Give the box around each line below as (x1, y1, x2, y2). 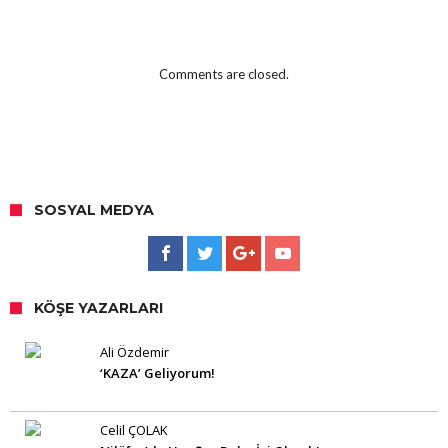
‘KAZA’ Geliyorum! (100, 364, 215, 382)
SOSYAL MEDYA (34, 201, 154, 219)
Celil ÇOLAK (100, 421, 168, 439)
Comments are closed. (159, 66, 289, 82)
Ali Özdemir (100, 343, 169, 361)
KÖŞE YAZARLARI (34, 299, 163, 317)
